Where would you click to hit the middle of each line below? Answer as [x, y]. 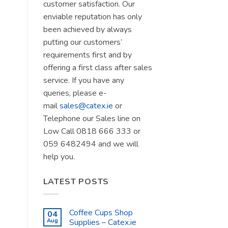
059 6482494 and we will [91, 144]
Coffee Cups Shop [101, 213]
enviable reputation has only [92, 17]
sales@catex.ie [86, 106]
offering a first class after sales [97, 67]
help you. [59, 156]
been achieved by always [87, 29]
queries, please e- [75, 93]
